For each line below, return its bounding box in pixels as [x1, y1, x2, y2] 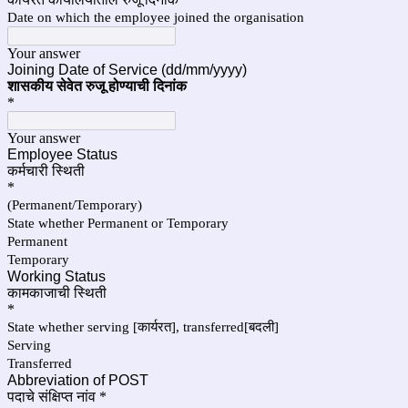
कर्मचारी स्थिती [7, 163, 85, 178]
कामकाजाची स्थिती [7, 285, 107, 301]
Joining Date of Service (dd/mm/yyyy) [7, 62, 250, 77]
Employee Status [7, 147, 117, 162]
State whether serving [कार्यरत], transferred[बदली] [7, 320, 279, 334]
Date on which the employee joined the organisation [7, 10, 304, 25]
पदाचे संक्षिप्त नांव [7, 389, 96, 404]
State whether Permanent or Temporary [7, 216, 232, 230]
